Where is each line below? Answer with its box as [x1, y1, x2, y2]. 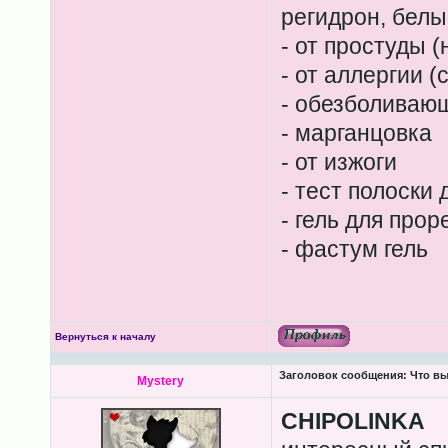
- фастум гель [280, 236, 428, 262]
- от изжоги [280, 149, 397, 175]
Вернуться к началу [54, 331, 156, 342]
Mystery [137, 374, 184, 388]
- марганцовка [280, 120, 432, 146]
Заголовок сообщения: [278, 369, 407, 381]
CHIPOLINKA [280, 408, 425, 434]
